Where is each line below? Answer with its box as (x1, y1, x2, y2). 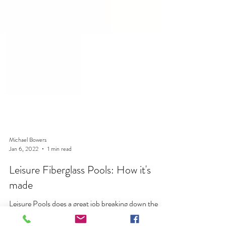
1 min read (47, 162, 72, 172)
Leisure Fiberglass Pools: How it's (9, 180, 151, 196)
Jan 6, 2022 (9, 162, 38, 172)
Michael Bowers (9, 153, 46, 162)
